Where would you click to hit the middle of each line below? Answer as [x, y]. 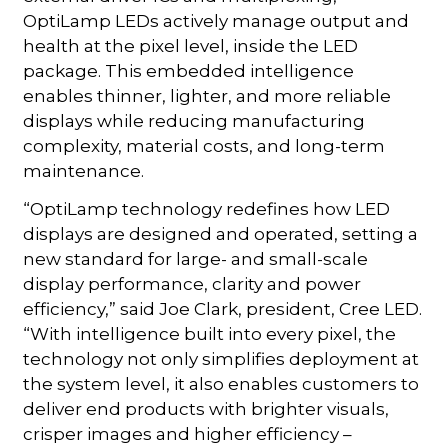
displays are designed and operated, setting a [221, 233]
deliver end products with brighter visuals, [206, 408]
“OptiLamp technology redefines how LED [207, 208]
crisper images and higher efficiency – [188, 433]
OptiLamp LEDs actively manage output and [216, 20]
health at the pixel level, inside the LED [191, 45]
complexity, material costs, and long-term [204, 145]
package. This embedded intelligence [189, 70]
